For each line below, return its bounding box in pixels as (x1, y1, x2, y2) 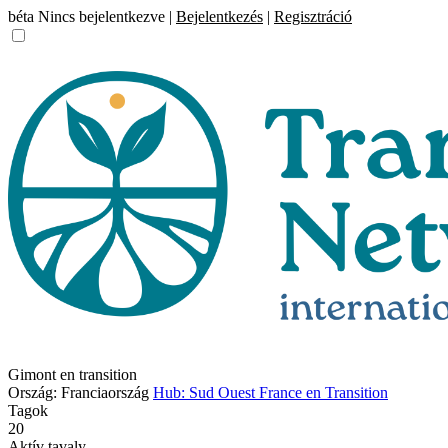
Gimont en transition (8, 366, 137, 383)
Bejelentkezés (176, 8, 263, 25)
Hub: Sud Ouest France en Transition (153, 384, 388, 401)
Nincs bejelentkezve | (34, 8, 176, 25)
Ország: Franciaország (8, 384, 149, 401)
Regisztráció (274, 8, 352, 25)
